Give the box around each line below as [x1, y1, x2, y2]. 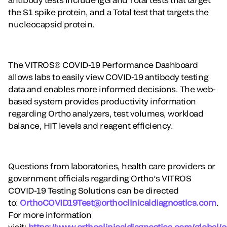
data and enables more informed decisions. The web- [8, 84, 216, 94]
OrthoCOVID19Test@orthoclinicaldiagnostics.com [20, 198, 216, 208]
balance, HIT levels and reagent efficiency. [8, 121, 175, 131]
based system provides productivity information [8, 96, 196, 106]
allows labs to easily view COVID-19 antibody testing [8, 72, 209, 82]
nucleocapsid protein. [8, 19, 97, 29]
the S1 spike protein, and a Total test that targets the [8, 7, 209, 17]
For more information [8, 210, 92, 220]
